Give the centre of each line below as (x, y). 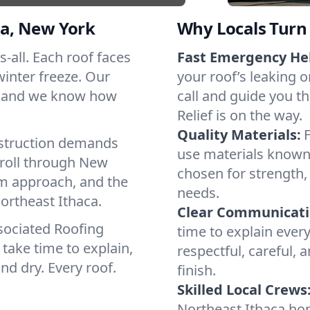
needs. (198, 193)
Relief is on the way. (240, 115)
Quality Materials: (239, 135)
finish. (197, 270)
